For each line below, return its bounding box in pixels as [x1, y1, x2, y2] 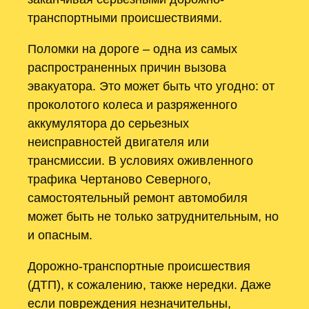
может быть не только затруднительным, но [28, 208, 279, 223]
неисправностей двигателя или [28, 134, 209, 149]
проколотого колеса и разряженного [28, 97, 237, 112]
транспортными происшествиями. [28, 10, 222, 25]
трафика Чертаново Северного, [28, 171, 211, 186]
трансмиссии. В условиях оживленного [28, 152, 253, 168]
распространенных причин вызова [28, 59, 226, 74]
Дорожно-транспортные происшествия [28, 259, 250, 274]
